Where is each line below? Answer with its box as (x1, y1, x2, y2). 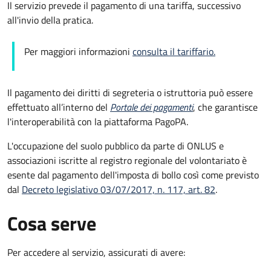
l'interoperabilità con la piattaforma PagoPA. (7, 114, 191, 129)
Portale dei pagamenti (110, 99, 193, 114)
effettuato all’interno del (7, 99, 110, 114)
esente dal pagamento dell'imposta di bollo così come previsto (7, 167, 259, 182)
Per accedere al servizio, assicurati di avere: (7, 244, 185, 260)
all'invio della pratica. (7, 12, 96, 27)
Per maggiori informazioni (24, 44, 132, 59)
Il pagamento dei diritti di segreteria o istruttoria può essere (7, 85, 253, 100)
